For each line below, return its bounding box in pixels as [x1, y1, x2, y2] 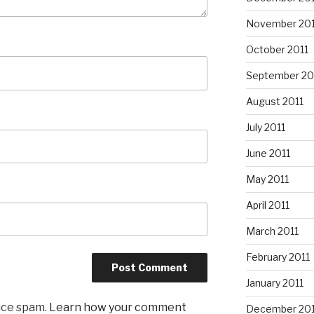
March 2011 [245, 225, 299, 238]
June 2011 [245, 147, 290, 160]
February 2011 [245, 251, 310, 264]
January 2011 [245, 277, 303, 289]
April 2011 [245, 199, 289, 212]
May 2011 [245, 173, 289, 186]
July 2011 [245, 121, 285, 134]
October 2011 [245, 43, 308, 56]
